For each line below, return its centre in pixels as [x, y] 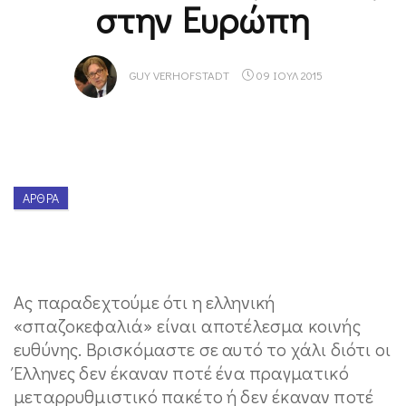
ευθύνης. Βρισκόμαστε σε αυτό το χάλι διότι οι [203, 349]
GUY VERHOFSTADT [179, 75]
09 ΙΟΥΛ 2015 [288, 75]
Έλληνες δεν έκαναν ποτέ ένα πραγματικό [181, 372]
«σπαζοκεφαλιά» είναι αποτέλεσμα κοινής [187, 325]
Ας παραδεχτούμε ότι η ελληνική [145, 302]
